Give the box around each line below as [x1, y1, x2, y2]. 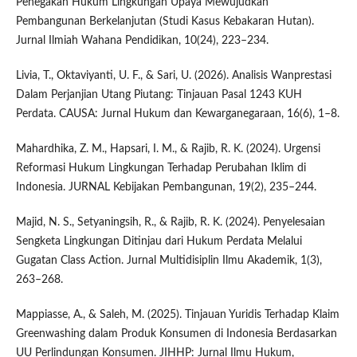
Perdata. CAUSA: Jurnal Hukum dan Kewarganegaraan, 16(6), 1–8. [15, 108, 339, 120]
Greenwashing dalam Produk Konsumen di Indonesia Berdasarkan [15, 328, 337, 340]
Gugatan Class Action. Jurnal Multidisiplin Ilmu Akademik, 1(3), [15, 255, 322, 267]
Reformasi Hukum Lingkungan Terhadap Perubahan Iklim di [15, 163, 306, 175]
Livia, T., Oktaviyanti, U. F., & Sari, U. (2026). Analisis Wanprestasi [15, 70, 331, 82]
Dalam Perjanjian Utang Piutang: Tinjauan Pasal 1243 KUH [15, 89, 302, 101]
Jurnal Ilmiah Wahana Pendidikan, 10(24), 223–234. [15, 35, 269, 47]
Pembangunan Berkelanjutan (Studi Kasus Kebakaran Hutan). [15, 16, 314, 28]
